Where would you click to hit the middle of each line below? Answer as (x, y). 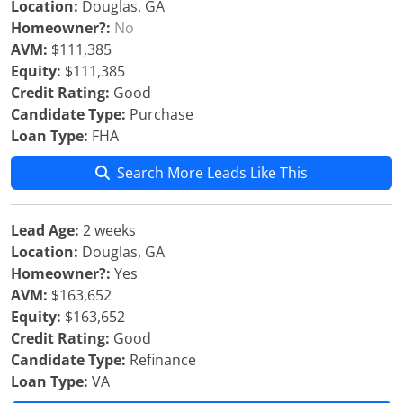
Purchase (160, 114)
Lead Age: (45, 230)
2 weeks (107, 230)
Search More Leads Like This (212, 173)
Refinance (161, 360)
